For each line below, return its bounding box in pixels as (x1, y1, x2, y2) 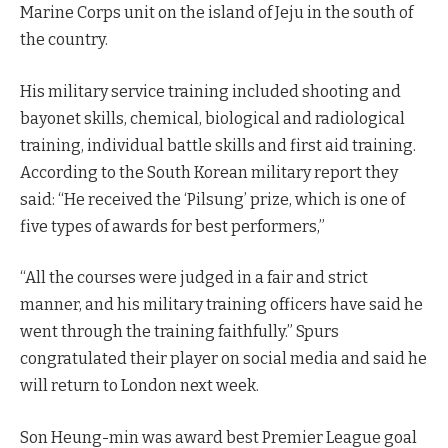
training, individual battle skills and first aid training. (20, 135, 416, 155)
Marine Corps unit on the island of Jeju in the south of (20, 3, 413, 23)
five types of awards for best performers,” (20, 216, 325, 236)
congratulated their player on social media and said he (20, 349, 427, 369)
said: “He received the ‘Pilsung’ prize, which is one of (20, 189, 405, 209)
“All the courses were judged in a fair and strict (20, 268, 368, 288)
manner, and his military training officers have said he (20, 295, 423, 315)
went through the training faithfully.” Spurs (20, 322, 339, 342)
